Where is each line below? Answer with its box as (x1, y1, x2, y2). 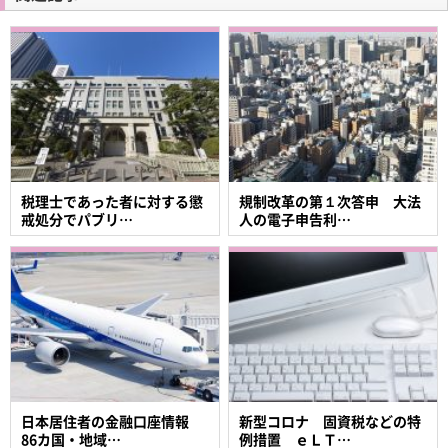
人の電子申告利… (239, 208, 352, 229)
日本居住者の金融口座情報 (21, 410, 203, 431)
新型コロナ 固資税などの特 (239, 410, 422, 431)
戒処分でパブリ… (21, 208, 133, 229)
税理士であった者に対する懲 (21, 190, 203, 211)
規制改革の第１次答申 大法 (239, 190, 422, 211)
